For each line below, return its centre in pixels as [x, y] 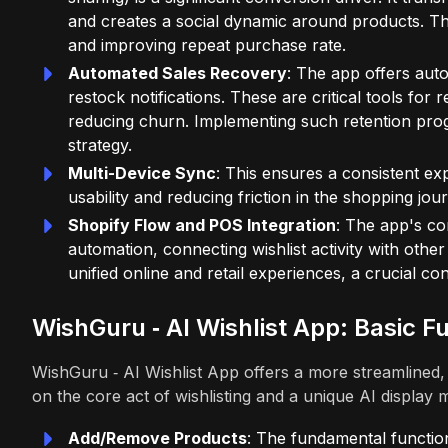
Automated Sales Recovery [177, 72]
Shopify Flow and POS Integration [202, 224]
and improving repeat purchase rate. [207, 44]
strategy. [100, 144]
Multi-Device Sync [142, 172]
